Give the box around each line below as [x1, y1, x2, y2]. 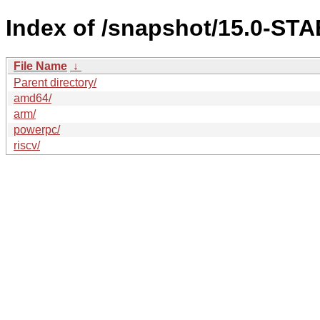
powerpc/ [14, 123, 60, 136]
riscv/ [14, 139, 40, 151]
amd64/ [14, 91, 51, 104]
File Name [14, 59, 67, 72]
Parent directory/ [14, 76, 96, 89]
